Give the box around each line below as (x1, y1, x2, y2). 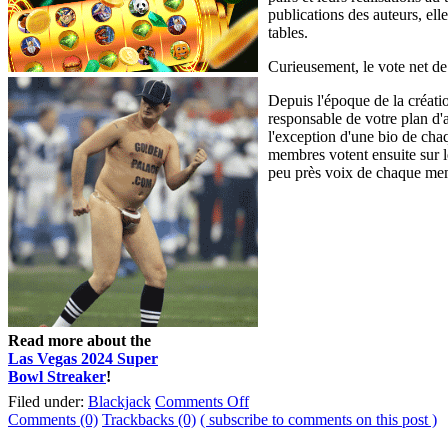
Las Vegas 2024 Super (8, 349, 158, 367)
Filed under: (8, 392, 88, 410)
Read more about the (8, 331, 151, 349)
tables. (268, 23, 308, 41)
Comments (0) (8, 410, 98, 428)
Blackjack (88, 392, 151, 410)
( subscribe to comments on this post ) (200, 410, 437, 428)
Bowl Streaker (8, 367, 106, 385)
